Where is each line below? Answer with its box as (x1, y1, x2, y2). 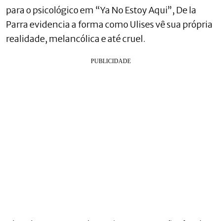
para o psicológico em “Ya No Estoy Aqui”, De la (6, 4, 196, 16)
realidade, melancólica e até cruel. (6, 33, 146, 44)
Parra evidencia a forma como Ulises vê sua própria (6, 18, 213, 30)
